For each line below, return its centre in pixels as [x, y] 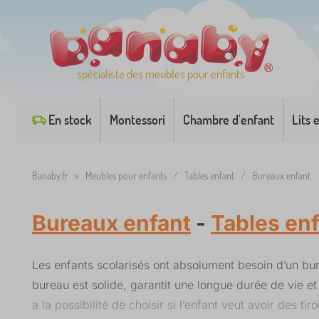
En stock [70, 120]
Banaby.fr [50, 176]
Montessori [137, 120]
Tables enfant [209, 176]
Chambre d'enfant [228, 120]
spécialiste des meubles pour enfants [161, 74]
